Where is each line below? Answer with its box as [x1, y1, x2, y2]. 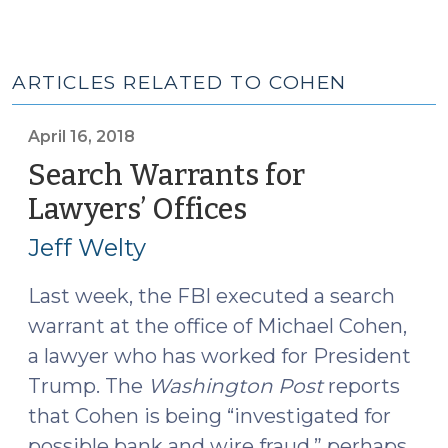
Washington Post [148, 374, 323, 398]
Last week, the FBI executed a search [28, 284, 395, 308]
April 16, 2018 [28, 127, 135, 146]
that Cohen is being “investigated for [28, 404, 391, 428]
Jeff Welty [28, 233, 146, 262]
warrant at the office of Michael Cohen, [28, 314, 407, 338]
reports [323, 374, 400, 398]
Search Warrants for [28, 158, 305, 193]
